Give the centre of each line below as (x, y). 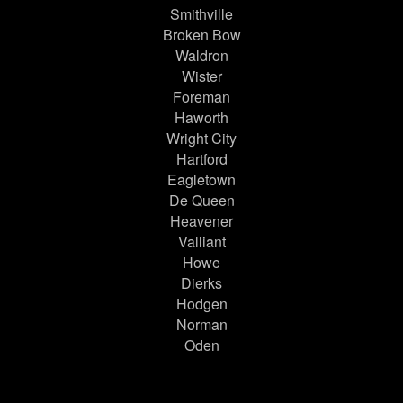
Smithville (201, 14)
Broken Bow (201, 35)
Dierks (201, 283)
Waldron (201, 56)
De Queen (201, 201)
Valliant (201, 242)
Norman (201, 325)
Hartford (201, 159)
